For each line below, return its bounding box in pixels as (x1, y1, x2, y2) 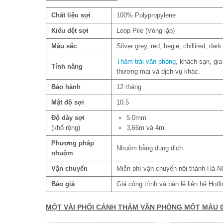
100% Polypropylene (116, 11, 176, 19)
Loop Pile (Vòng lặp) (116, 27, 175, 34)
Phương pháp (51, 139, 94, 147)
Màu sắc (51, 42, 77, 50)
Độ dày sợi (51, 114, 85, 121)
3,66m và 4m (126, 124, 164, 131)
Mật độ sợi (51, 99, 84, 106)
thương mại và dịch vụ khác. (116, 68, 200, 75)
